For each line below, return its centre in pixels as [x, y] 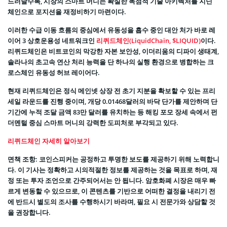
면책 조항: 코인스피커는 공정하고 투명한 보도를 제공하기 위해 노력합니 [113, 159]
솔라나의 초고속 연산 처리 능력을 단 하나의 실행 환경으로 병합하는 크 [111, 62]
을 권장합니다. [29, 212]
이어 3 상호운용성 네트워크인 [52, 40]
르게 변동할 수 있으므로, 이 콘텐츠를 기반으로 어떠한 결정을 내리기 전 [111, 191]
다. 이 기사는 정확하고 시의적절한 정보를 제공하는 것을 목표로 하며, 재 [112, 169]
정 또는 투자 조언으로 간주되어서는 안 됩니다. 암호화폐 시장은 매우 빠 [112, 180]
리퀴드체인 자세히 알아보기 [49, 141]
